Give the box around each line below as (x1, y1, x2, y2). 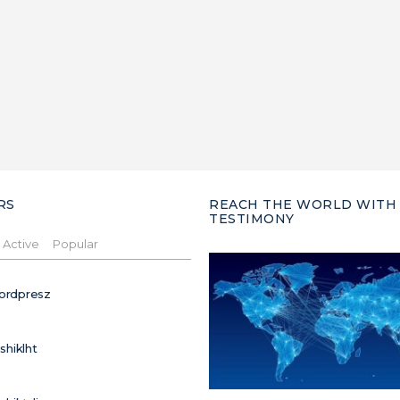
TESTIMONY (209, 211, 295, 228)
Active (3, 237, 39, 252)
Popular (53, 237, 98, 252)
